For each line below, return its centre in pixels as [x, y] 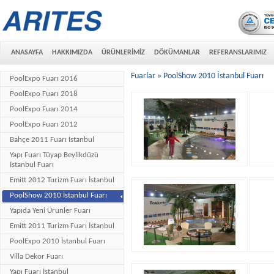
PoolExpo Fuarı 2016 [44, 79]
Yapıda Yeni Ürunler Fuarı [50, 211]
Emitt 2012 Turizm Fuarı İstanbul [62, 180]
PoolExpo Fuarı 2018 [44, 94]
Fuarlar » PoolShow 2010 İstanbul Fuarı [197, 76]
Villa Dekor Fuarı [36, 257]
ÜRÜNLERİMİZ [123, 53]
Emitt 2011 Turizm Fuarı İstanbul [62, 226]
